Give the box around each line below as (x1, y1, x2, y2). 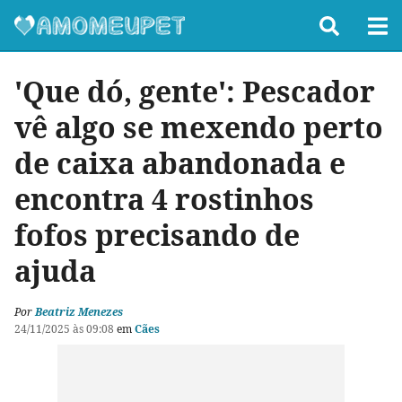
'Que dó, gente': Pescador (14, 72, 375, 110)
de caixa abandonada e (14, 144, 345, 182)
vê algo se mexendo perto (14, 108, 383, 146)
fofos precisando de (14, 215, 300, 254)
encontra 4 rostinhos (14, 179, 314, 218)
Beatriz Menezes (35, 304, 123, 319)
